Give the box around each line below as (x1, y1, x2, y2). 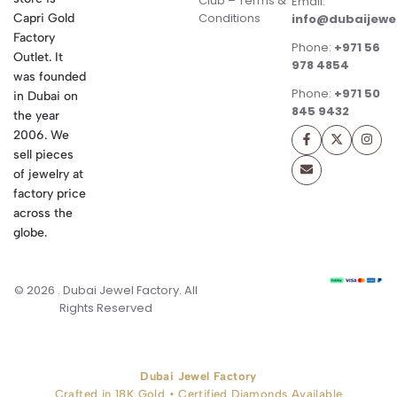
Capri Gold (13, 10, 74, 26)
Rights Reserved (59, 299, 152, 316)
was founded (13, 68, 86, 84)
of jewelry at (13, 166, 83, 182)
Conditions (198, 9, 261, 27)
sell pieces (13, 146, 74, 162)
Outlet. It (13, 49, 63, 65)
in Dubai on (13, 88, 78, 104)
